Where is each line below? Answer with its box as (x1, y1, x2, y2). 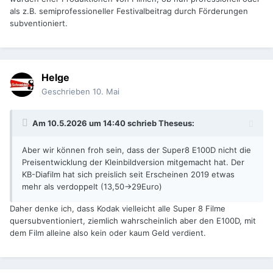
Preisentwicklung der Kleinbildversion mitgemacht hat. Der (22, 157, 244, 168)
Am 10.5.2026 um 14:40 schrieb (32, 118, 158, 129)
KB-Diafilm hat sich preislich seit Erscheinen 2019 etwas (22, 169, 235, 180)
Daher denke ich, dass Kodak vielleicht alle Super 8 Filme (10, 204, 225, 214)
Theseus (158, 118, 192, 129)
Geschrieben (41, 87, 93, 97)
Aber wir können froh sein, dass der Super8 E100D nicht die (22, 145, 251, 155)
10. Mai (93, 87, 119, 97)
